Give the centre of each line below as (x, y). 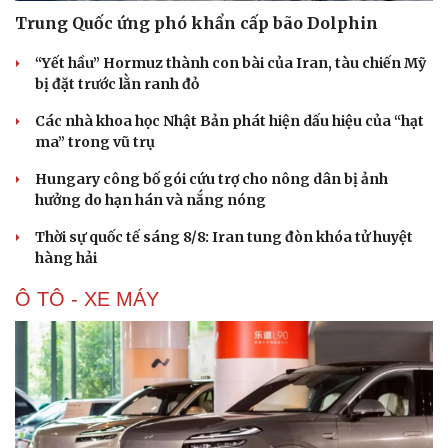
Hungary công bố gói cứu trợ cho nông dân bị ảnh (211, 178)
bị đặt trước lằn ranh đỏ (117, 83)
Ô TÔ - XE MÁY (87, 298)
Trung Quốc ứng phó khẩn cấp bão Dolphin (196, 22)
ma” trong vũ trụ (95, 141)
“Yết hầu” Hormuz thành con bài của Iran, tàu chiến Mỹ (230, 62)
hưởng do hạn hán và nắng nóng (150, 199)
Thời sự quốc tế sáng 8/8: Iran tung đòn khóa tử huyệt (224, 236)
